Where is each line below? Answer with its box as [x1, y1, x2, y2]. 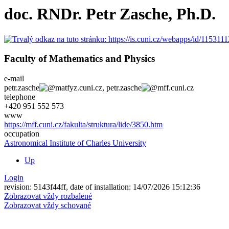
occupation [4, 129, 39, 139]
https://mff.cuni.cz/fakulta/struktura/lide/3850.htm [4, 120, 163, 129]
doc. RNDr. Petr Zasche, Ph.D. [4, 5, 216, 24]
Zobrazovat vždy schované [4, 201, 91, 210]
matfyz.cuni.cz [55, 83, 102, 93]
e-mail [4, 74, 24, 83]
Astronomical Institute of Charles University [4, 139, 146, 148]
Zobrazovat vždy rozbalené [4, 192, 92, 201]
